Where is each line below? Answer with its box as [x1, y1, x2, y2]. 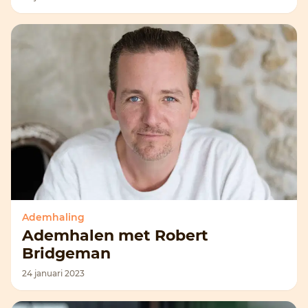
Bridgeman [22, 244, 111, 263]
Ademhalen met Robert [22, 226, 208, 245]
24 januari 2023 [22, 268, 85, 278]
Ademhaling [22, 211, 85, 223]
